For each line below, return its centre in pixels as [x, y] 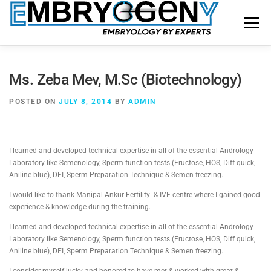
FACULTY [83, 68]
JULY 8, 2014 [85, 102]
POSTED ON [34, 102]
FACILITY [201, 68]
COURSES [141, 68]
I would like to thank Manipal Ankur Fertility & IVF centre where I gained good [135, 195]
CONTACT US [139, 113]
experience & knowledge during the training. [80, 207]
